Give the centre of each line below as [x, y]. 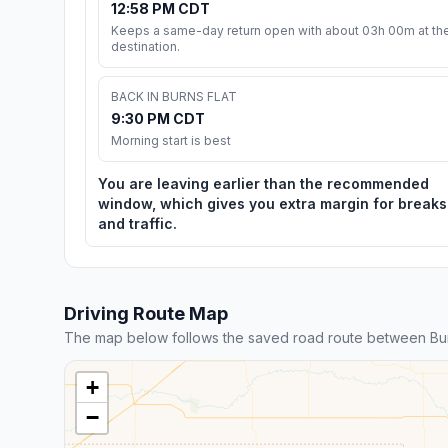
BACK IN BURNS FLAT [174, 96]
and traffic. [137, 223]
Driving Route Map [146, 313]
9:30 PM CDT [158, 118]
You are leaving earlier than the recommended [263, 183]
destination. [145, 46]
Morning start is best [171, 140]
